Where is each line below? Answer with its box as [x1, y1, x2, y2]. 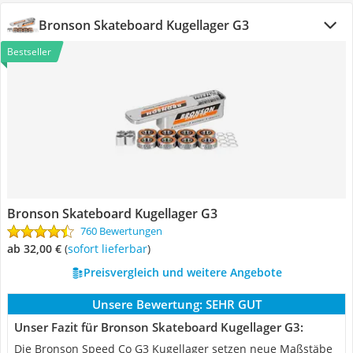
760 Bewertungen [80, 224, 162, 238]
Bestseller [7, 45, 51, 58]
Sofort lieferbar [73, 241, 147, 256]
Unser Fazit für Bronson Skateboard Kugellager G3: [14, 319, 303, 335]
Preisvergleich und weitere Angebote [83, 265, 282, 280]
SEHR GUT [205, 296, 262, 312]
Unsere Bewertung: [91, 296, 203, 312]
